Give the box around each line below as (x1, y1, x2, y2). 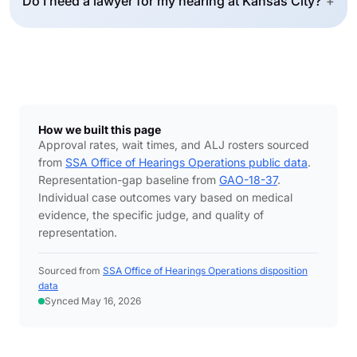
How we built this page (38, 123, 161, 136)
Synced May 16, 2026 (45, 295, 141, 307)
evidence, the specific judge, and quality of (38, 208, 264, 222)
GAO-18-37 (219, 173, 277, 186)
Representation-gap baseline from (38, 173, 219, 186)
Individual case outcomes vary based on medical (38, 190, 292, 204)
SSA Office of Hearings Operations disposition (103, 265, 308, 277)
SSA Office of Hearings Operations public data (65, 155, 308, 169)
